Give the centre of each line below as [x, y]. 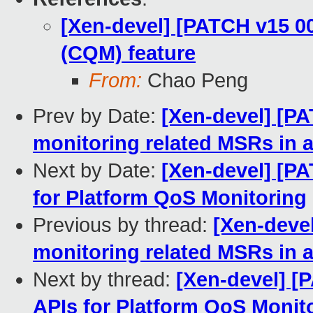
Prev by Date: [97, 116]
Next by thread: [104, 280]
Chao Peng [195, 81]
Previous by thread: [123, 225]
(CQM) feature [128, 53]
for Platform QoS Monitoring [170, 198]
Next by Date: [97, 171]
